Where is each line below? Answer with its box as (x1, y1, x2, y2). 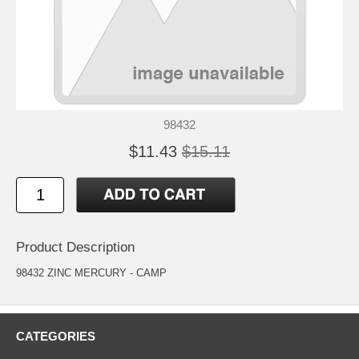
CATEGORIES (16, 329, 95, 343)
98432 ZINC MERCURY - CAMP (16, 266, 167, 279)
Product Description (16, 239, 135, 255)
